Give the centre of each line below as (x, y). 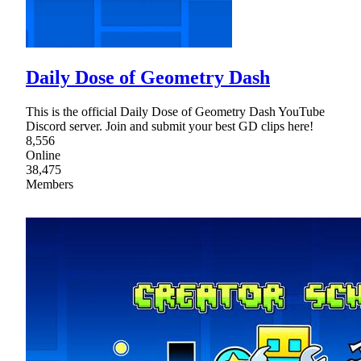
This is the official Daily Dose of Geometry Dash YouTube (175, 112)
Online (43, 156)
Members (50, 185)
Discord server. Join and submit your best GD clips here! (170, 127)
